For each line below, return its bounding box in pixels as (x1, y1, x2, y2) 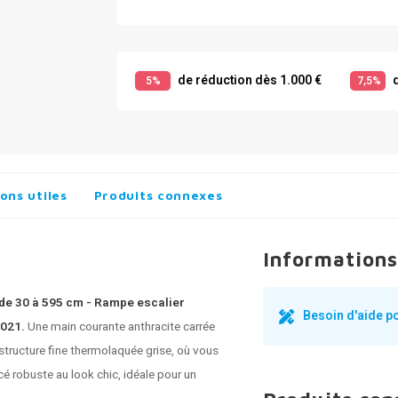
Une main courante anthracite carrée (28, 318, 215, 336)
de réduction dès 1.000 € (175, 71, 322, 90)
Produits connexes (93, 187, 223, 203)
